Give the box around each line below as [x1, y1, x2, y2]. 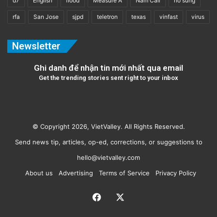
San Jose [33, 13, 59, 20]
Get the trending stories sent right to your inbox [39, 74, 178, 81]
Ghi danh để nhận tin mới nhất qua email [34, 62, 183, 73]
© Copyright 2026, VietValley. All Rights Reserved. [32, 122, 185, 130]
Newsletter [12, 40, 61, 52]
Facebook [101, 191, 141, 201]
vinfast [159, 13, 178, 20]
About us [21, 169, 53, 177]
